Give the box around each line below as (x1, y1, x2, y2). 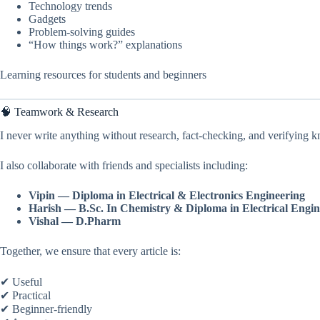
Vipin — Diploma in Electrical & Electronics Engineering (29, 189, 305, 202)
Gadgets (29, 13, 66, 26)
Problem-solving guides (29, 26, 135, 39)
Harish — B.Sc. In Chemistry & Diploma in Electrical (29, 202, 288, 215)
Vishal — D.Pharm (29, 215, 121, 228)
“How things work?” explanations (29, 39, 182, 51)
